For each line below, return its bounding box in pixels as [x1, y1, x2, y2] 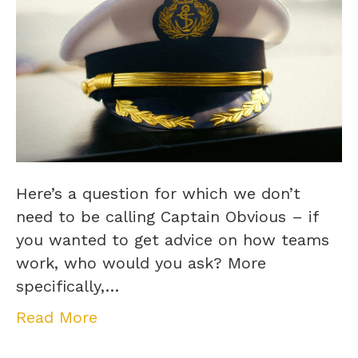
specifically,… [16, 276, 119, 296]
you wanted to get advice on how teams [16, 230, 329, 250]
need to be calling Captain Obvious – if [16, 207, 318, 227]
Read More [16, 308, 97, 328]
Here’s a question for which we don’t [16, 184, 300, 204]
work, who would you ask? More [16, 253, 266, 273]
